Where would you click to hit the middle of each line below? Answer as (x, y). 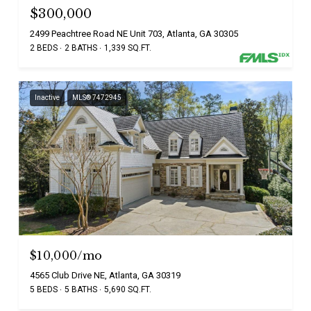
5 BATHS (81, 289)
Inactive (47, 97)
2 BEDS (44, 48)
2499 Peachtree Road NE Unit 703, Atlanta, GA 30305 (134, 33)
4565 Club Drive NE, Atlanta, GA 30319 (105, 275)
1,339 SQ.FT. (128, 48)
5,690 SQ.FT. (128, 289)
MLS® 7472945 (97, 97)
